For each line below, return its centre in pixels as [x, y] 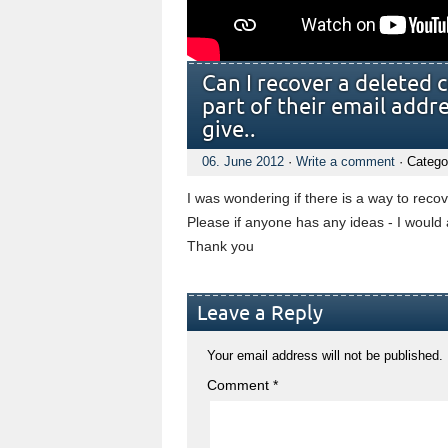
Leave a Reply [260, 313]
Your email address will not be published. [325, 355]
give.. [229, 130]
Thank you [222, 246]
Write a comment [345, 161]
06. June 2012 [243, 161]
